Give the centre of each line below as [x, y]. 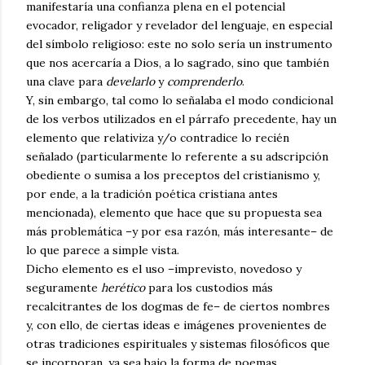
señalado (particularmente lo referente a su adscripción [177, 156]
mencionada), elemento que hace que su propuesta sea [174, 212]
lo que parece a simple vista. [103, 250]
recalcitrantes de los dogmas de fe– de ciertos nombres [178, 306]
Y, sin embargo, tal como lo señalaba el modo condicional [180, 100]
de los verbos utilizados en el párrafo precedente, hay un [181, 119]
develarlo [132, 81]
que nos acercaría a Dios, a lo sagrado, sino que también [178, 62]
